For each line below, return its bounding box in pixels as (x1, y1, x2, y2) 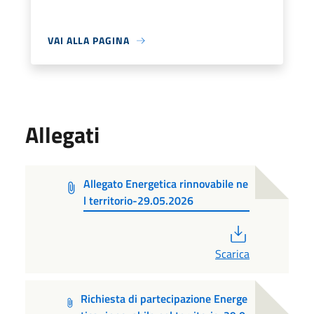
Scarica (215, 245, 250, 262)
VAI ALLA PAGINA (48, 33, 130, 48)
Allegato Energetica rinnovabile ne (83, 175, 249, 193)
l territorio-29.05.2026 (83, 192, 194, 210)
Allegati (25, 118, 100, 151)
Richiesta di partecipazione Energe (80, 290, 247, 308)
